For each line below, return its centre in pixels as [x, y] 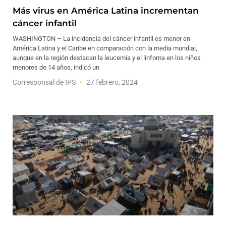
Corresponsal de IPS [45, 82]
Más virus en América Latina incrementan [106, 11]
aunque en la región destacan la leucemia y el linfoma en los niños [107, 58]
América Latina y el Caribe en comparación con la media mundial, [105, 48]
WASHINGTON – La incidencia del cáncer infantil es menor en [101, 39]
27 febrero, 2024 [111, 82]
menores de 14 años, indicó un [56, 67]
